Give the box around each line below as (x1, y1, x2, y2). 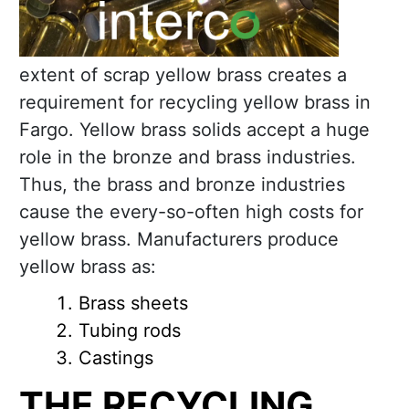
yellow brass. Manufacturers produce (19, 228, 339, 251)
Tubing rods (79, 320, 181, 342)
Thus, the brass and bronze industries (19, 173, 345, 196)
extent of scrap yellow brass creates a (19, 64, 347, 87)
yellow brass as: (19, 256, 156, 278)
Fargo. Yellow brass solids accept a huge (19, 119, 370, 142)
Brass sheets (79, 292, 188, 315)
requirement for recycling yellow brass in (19, 91, 371, 114)
